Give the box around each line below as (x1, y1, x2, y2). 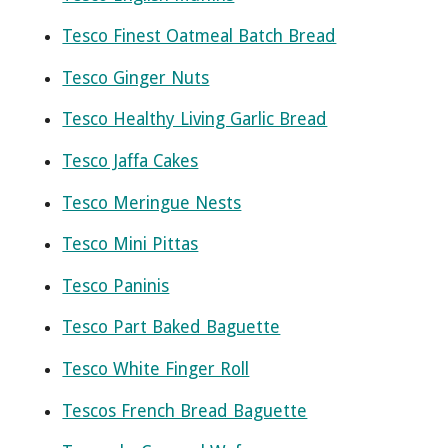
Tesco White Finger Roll (62, 359, 250, 380)
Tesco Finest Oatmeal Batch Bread (62, 26, 337, 47)
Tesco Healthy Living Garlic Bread (62, 109, 328, 130)
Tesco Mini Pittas (62, 234, 199, 255)
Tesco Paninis (62, 275, 170, 296)
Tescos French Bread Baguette (62, 400, 308, 421)
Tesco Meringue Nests (62, 192, 242, 213)
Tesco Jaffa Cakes (62, 151, 199, 172)
